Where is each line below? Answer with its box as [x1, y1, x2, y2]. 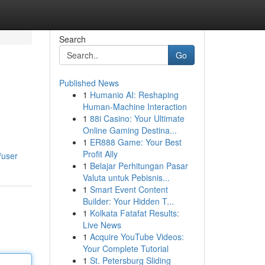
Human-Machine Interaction [82, 101, 187, 112]
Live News [82, 219, 121, 231]
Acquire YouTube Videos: [89, 231, 184, 243]
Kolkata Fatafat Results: [89, 207, 179, 219]
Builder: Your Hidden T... [82, 195, 174, 207]
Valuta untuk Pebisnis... [82, 172, 170, 183]
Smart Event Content [89, 183, 168, 195]
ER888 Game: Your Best [89, 136, 182, 148]
